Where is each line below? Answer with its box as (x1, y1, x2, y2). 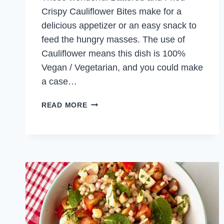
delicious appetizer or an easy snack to (41, 20, 196, 31)
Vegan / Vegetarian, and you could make (41, 62, 203, 73)
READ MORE (41, 101, 87, 109)
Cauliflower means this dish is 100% (41, 48, 185, 59)
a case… (41, 76, 77, 87)
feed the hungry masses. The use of (41, 34, 185, 45)
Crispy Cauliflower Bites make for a (41, 6, 181, 17)
